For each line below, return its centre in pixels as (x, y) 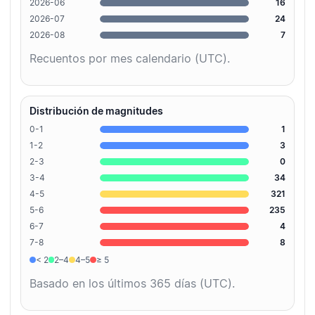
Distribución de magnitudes (96, 111)
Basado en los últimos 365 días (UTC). (132, 284)
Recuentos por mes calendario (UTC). (130, 59)
